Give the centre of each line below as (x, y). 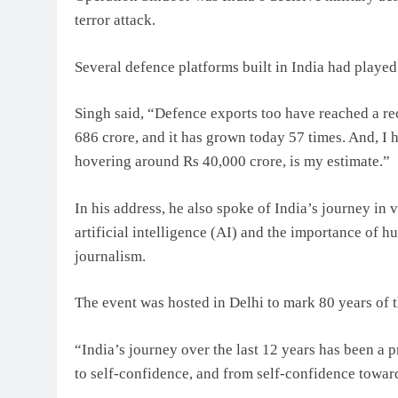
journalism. (110, 256)
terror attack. (115, 20)
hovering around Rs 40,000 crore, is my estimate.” (232, 162)
